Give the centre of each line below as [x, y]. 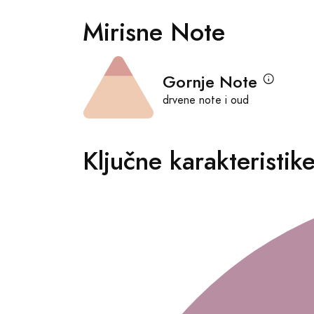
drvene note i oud [206, 100]
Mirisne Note [154, 32]
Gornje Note [210, 82]
